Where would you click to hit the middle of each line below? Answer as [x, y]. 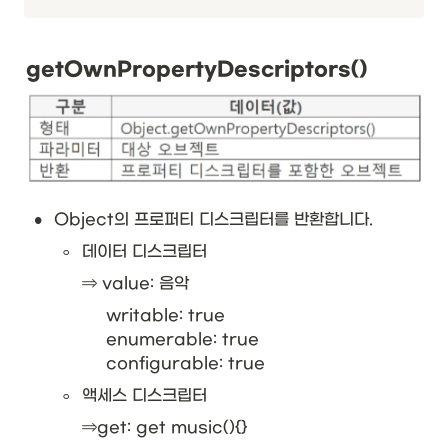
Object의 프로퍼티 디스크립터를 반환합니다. [213, 220]
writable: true [165, 316]
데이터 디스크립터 [144, 252]
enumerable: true [182, 340]
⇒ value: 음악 [135, 284]
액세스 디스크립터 [144, 396]
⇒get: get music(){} [164, 428]
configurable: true [185, 364]
